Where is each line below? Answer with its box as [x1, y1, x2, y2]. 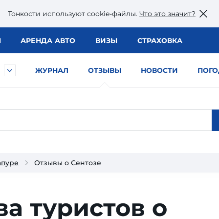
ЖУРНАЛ [35, 66, 68, 75]
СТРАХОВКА [137, 36, 182, 45]
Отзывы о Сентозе [34, 158, 101, 167]
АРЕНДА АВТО [20, 36, 76, 45]
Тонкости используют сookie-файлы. [8, 9, 139, 18]
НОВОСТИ [141, 66, 178, 75]
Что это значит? [139, 9, 196, 18]
